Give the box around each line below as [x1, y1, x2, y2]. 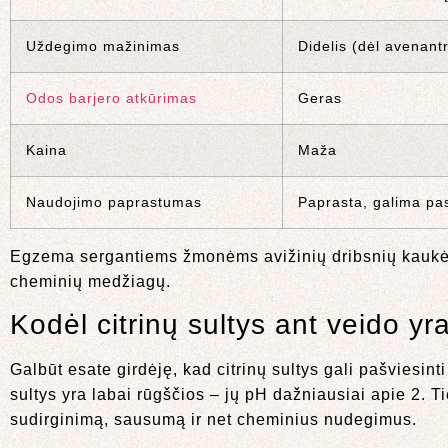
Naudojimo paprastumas [26, 194, 202, 210]
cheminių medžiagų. [10, 273, 171, 290]
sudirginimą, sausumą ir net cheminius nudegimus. [10, 411, 417, 429]
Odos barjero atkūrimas [26, 90, 197, 106]
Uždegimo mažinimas [26, 38, 180, 54]
